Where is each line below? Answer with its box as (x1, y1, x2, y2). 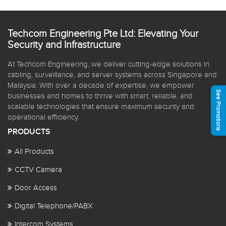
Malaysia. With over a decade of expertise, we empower (8, 81, 194, 90)
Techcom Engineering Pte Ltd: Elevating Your (8, 28, 198, 40)
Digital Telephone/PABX (15, 202, 93, 211)
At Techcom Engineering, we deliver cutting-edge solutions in (8, 60, 209, 69)
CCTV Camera (15, 165, 62, 175)
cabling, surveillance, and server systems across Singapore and (8, 71, 217, 80)
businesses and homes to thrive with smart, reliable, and (8, 92, 193, 101)
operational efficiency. (8, 113, 79, 122)
